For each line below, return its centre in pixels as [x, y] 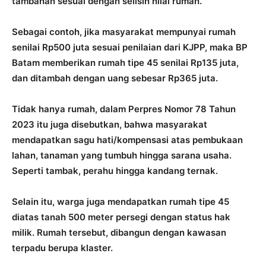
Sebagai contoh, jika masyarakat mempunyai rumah [124, 31]
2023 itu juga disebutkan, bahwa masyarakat [110, 124]
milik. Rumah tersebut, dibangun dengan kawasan [119, 232]
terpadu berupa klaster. [62, 248]
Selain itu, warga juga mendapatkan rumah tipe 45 [121, 201]
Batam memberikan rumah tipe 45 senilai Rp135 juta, [125, 62]
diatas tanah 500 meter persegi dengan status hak [121, 217]
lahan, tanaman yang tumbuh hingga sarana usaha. [122, 155]
